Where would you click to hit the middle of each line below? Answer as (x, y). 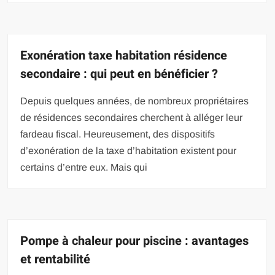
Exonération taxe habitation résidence (124, 56)
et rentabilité (56, 259)
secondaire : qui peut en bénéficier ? (119, 74)
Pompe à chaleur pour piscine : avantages (135, 241)
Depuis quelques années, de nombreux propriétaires (135, 101)
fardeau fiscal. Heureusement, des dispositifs (118, 134)
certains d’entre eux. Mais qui (84, 167)
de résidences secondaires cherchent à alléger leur (132, 118)
